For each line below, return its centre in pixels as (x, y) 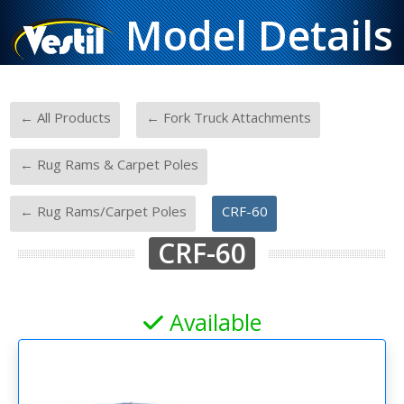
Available (212, 321)
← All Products (65, 117)
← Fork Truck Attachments (228, 117)
